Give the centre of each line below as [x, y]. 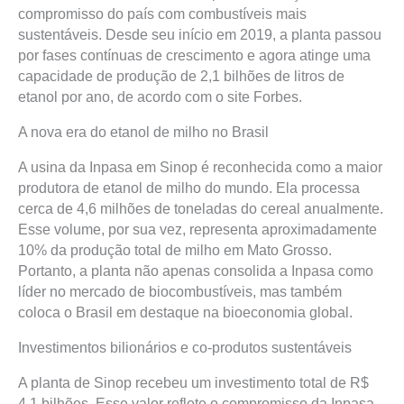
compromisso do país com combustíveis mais [162, 14]
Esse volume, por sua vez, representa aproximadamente [197, 230]
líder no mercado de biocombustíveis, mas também [180, 292]
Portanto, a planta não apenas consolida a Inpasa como [196, 271]
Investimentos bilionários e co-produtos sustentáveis [185, 348]
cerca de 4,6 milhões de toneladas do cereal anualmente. [201, 209]
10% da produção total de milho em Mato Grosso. [175, 250]
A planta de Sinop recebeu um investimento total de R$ [193, 383]
